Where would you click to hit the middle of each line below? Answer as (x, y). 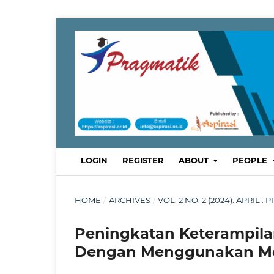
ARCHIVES (129, 200)
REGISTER (143, 160)
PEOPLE (251, 160)
